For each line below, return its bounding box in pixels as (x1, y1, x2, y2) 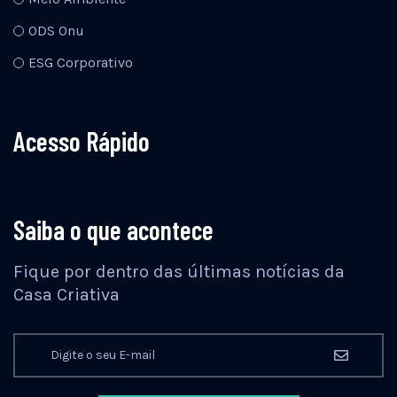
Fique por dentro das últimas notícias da (13, 261, 345, 282)
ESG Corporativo (28, 53, 133, 71)
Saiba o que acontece (13, 213, 214, 245)
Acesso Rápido (13, 124, 150, 157)
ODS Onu (28, 21, 84, 39)
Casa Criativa (13, 284, 120, 305)
